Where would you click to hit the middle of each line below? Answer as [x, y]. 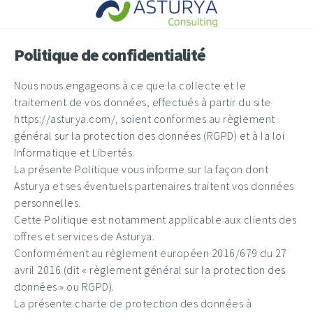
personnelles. [48, 203]
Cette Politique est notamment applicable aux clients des [155, 219]
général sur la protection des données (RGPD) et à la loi [149, 136]
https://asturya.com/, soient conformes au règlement [145, 119]
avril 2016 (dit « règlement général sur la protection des [150, 270]
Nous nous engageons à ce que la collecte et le [130, 85]
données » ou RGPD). [64, 286]
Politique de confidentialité [110, 55]
